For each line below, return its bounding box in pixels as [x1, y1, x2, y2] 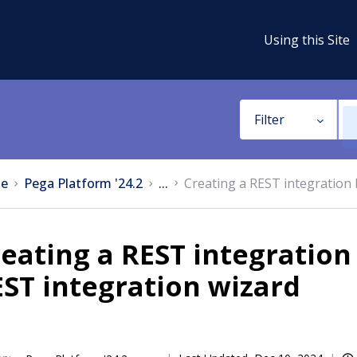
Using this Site [264, 30, 350, 49]
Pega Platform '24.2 [24, 175, 143, 192]
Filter [253, 111, 284, 128]
